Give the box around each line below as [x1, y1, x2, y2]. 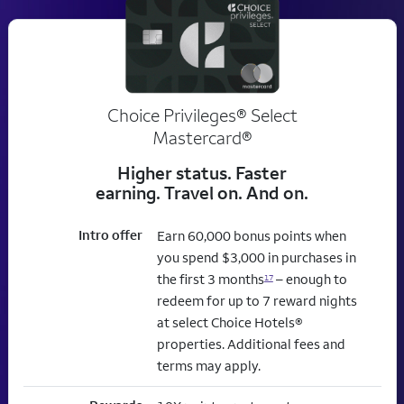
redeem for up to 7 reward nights [156, 292, 357, 310]
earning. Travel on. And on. [96, 181, 308, 205]
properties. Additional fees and [156, 335, 345, 353]
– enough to [272, 271, 347, 289]
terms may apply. [156, 357, 261, 375]
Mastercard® [151, 126, 252, 150]
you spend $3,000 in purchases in [156, 249, 356, 267]
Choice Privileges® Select [106, 104, 298, 127]
